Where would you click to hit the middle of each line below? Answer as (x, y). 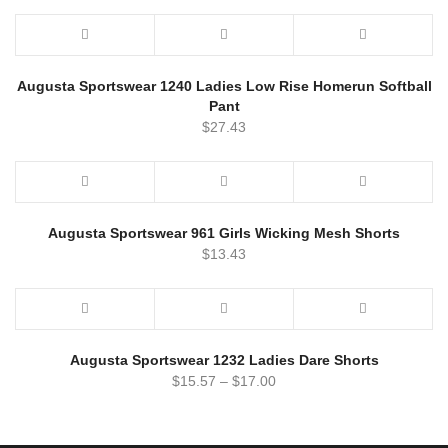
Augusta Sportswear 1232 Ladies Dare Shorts (224, 359)
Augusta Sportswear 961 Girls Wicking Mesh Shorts (224, 232)
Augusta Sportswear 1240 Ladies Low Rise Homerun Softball (224, 85)
